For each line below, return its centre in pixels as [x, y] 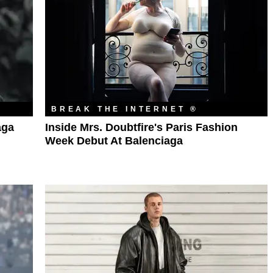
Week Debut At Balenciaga [114, 141]
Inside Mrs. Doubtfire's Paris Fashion [141, 128]
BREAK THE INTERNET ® [125, 109]
